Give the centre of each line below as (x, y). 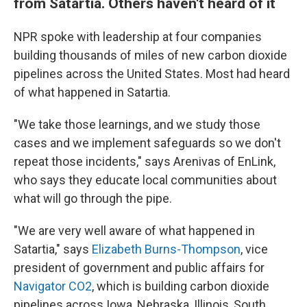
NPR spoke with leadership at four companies (138, 36)
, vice (254, 249)
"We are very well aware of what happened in (134, 230)
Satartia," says (53, 249)
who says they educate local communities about (145, 180)
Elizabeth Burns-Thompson (166, 249)
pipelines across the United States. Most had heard (152, 73)
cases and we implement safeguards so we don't (147, 143)
